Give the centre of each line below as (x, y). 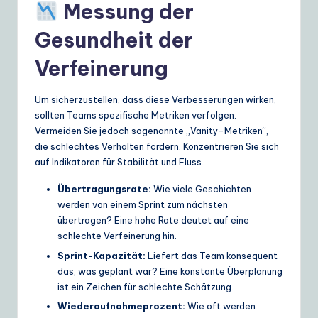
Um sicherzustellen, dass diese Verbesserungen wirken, (155, 100)
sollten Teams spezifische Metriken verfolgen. (136, 115)
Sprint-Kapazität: (102, 255)
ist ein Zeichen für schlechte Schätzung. (146, 286)
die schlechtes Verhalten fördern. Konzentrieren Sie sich (157, 147)
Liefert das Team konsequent (212, 255)
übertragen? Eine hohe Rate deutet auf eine (153, 220)
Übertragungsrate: (104, 189)
